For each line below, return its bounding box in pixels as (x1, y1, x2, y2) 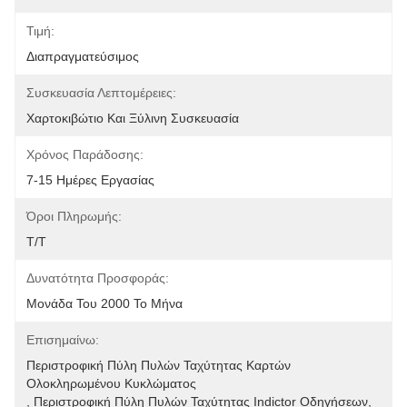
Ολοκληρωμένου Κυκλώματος (26, 376, 196, 391)
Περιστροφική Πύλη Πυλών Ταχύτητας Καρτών (26, 358, 291, 372)
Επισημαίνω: (26, 333, 99, 347)
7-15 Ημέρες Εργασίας (26, 173, 154, 187)
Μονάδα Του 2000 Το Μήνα (26, 296, 183, 311)
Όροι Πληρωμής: (26, 209, 122, 223)
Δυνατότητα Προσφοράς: (26, 271, 169, 285)
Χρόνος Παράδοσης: (26, 147, 144, 162)
